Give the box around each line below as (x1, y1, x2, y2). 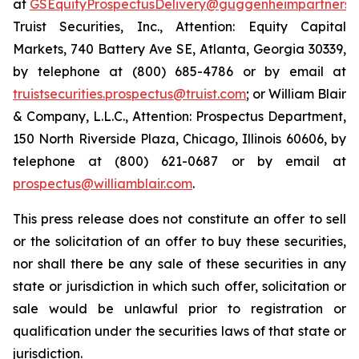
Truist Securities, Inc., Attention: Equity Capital (13, 18, 346, 34)
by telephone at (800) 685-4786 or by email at (13, 63, 346, 79)
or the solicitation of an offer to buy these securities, (13, 233, 346, 249)
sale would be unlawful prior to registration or (13, 301, 346, 317)
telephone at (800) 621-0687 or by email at (13, 153, 346, 169)
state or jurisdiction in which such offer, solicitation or (13, 278, 346, 294)
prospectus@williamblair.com (13, 175, 192, 192)
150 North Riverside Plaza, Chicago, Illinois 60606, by (13, 131, 346, 147)
